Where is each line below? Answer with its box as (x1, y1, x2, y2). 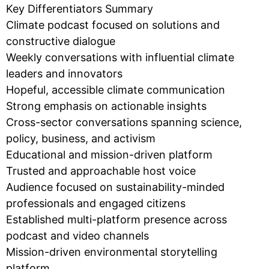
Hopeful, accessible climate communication (6, 83, 225, 96)
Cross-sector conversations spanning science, (6, 115, 242, 128)
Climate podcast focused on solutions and (6, 18, 220, 31)
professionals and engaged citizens (6, 196, 186, 210)
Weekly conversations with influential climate (6, 50, 234, 64)
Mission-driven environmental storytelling (6, 245, 217, 258)
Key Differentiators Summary (6, 2, 153, 15)
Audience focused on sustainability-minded (6, 180, 225, 193)
